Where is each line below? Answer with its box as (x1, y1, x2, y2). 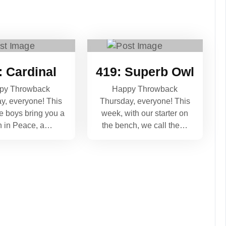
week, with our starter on (101, 108, 189, 118)
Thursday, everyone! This (99, 96, 190, 105)
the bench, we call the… (102, 121, 188, 130)
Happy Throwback (112, 84, 178, 93)
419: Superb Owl (95, 64, 194, 79)
